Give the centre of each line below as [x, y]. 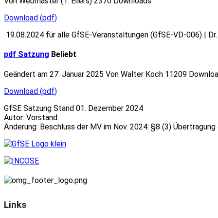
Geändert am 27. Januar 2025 [55, 74]
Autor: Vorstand [31, 117]
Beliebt [64, 54]
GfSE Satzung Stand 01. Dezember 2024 [73, 108]
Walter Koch [142, 74]
